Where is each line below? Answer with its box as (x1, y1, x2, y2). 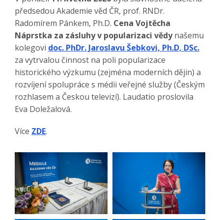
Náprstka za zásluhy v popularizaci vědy (15, 30, 172, 41)
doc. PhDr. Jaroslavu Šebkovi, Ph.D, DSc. (48, 42, 199, 53)
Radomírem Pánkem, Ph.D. (15, 18, 113, 28)
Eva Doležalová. (15, 104, 72, 114)
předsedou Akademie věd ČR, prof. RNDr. (15, 5, 165, 16)
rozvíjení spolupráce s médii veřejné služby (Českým (15, 79, 205, 90)
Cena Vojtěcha (113, 18, 170, 28)
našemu (172, 30, 204, 41)
